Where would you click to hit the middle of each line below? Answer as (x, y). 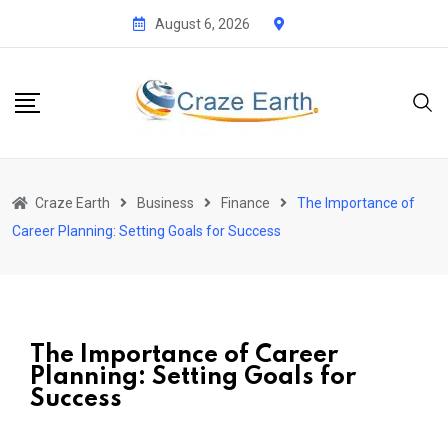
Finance (245, 202)
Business (165, 202)
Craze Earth (72, 202)
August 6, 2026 (202, 23)
